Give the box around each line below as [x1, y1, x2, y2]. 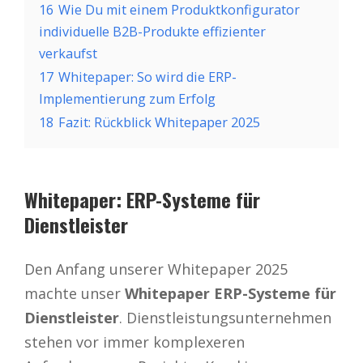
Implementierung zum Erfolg [39, 89, 216, 108]
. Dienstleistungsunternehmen [119, 307, 331, 327]
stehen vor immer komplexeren [24, 331, 245, 352]
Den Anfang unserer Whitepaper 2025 [24, 258, 288, 279]
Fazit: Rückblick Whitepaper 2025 [58, 113, 260, 131]
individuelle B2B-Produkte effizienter [39, 22, 266, 41]
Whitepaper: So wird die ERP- [58, 67, 237, 86]
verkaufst [39, 44, 97, 62]
